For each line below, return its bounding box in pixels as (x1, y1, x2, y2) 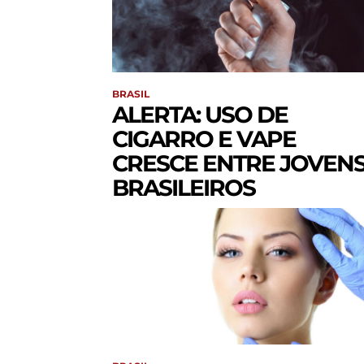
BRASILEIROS (112, 174, 255, 202)
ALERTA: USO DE (112, 101, 288, 129)
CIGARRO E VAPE (112, 125, 296, 154)
